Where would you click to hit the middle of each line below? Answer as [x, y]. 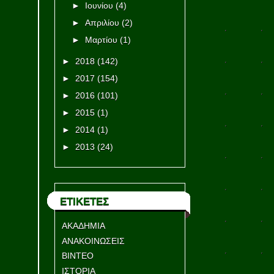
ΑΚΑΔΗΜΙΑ [83, 226]
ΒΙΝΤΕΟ [77, 256]
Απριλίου [102, 23]
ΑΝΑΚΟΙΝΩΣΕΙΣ [93, 241]
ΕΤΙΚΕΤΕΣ [84, 202]
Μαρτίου [102, 40]
